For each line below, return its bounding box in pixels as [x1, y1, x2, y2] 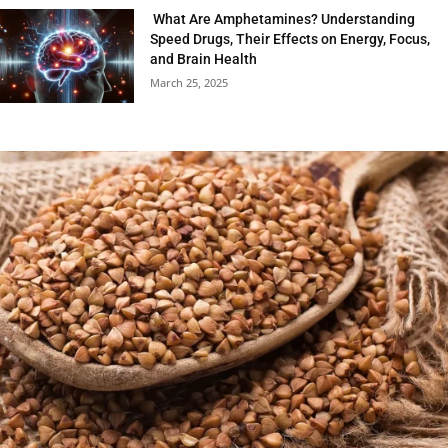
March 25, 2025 [150, 74, 229, 90]
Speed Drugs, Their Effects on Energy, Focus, [150, 30, 431, 47]
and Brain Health [150, 50, 258, 67]
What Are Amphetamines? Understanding [150, 10, 416, 27]
